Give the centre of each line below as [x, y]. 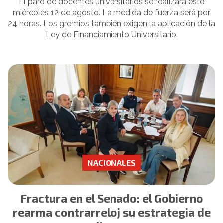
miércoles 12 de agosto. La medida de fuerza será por [111, 13]
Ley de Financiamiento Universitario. [111, 35]
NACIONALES [111, 162]
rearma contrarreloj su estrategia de [111, 212]
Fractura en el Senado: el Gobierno [111, 198]
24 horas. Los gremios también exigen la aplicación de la [111, 24]
